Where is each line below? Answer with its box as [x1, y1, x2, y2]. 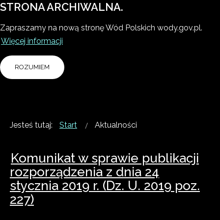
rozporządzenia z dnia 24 [10, 165, 159, 179]
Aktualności [95, 120, 137, 130]
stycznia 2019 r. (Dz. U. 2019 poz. [10, 178, 200, 193]
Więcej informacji [1, 36, 63, 46]
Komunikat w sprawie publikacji [11, 151, 199, 165]
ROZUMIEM [15, 63, 50, 71]
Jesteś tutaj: [10, 120, 56, 130]
